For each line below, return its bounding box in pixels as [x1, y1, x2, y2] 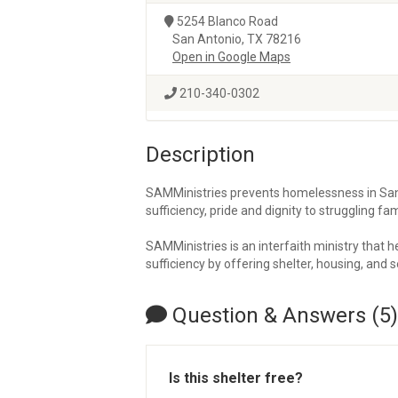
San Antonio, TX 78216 [164, 32, 301, 46]
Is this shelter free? [169, 370, 303, 386]
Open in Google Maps [172, 50, 291, 64]
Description [146, 142, 255, 167]
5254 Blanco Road [174, 14, 278, 28]
